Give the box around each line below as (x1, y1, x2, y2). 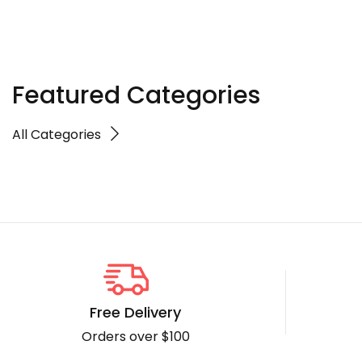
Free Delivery (90, 302, 182, 322)
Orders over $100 (81, 327, 190, 346)
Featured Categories (12, 78, 260, 112)
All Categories (12, 125, 101, 144)
